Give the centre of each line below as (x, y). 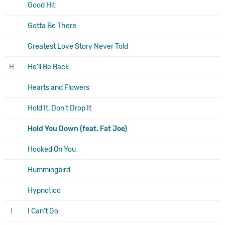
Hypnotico (44, 190)
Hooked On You (52, 149)
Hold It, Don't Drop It (60, 108)
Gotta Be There (52, 26)
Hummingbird (49, 170)
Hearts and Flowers (59, 87)
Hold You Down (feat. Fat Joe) (77, 129)
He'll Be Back (48, 67)
